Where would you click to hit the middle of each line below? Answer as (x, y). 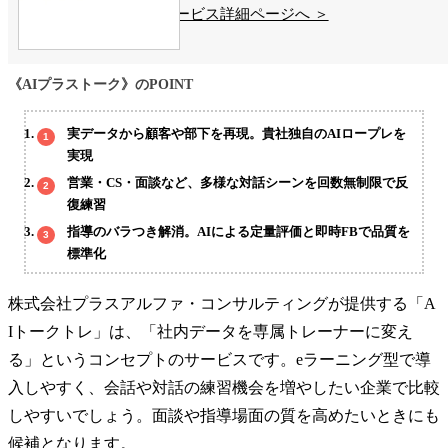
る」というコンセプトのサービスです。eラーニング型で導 (219, 359)
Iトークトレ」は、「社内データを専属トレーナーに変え (210, 331)
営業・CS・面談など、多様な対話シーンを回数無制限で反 (238, 183)
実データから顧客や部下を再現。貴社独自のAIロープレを (237, 134)
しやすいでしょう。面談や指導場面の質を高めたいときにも (224, 415)
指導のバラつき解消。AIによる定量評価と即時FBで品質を (239, 232)
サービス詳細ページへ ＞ (244, 13)
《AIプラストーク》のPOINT (100, 84)
